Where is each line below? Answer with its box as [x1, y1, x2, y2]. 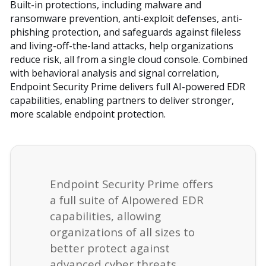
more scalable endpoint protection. [10, 107, 166, 121]
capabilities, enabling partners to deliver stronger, [10, 93, 234, 107]
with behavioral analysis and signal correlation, [10, 66, 219, 80]
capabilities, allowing [50, 208, 161, 223]
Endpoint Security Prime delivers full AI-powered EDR [10, 80, 245, 93]
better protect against [50, 240, 170, 255]
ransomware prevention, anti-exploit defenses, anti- [10, 11, 242, 25]
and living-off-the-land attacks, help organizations [10, 39, 233, 52]
